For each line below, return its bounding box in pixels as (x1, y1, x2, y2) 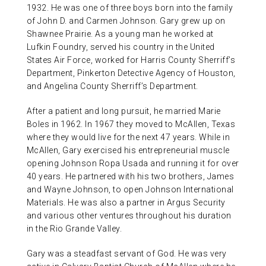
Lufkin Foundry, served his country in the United (26, 42, 215, 52)
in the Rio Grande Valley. (26, 224, 122, 234)
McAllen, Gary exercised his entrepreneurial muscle (26, 145, 230, 156)
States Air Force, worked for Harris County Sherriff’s (26, 55, 236, 65)
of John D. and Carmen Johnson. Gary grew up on (26, 16, 226, 26)
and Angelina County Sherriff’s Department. (26, 81, 198, 91)
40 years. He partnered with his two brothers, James (26, 172, 235, 182)
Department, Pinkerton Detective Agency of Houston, (26, 68, 236, 78)
